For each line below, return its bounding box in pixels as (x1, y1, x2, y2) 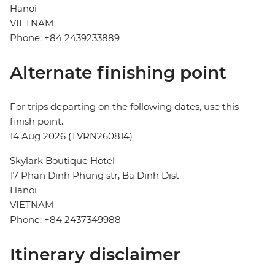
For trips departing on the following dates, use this (10, 101, 239, 113)
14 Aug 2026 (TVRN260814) (10, 130, 133, 142)
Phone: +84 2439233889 (10, 32, 120, 44)
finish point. (10, 115, 63, 128)
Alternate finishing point (10, 62, 227, 83)
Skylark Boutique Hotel (10, 155, 115, 167)
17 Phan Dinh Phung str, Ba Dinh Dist (10, 169, 179, 182)
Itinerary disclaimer (10, 244, 180, 265)
